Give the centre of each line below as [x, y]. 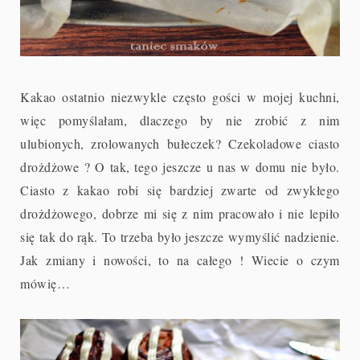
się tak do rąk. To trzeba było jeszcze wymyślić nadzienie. [180, 236]
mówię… [47, 283]
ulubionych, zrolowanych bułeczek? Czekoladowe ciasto [180, 143]
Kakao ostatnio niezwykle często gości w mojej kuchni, [180, 96]
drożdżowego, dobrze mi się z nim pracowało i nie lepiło [180, 213]
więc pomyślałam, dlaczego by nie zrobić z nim [180, 120]
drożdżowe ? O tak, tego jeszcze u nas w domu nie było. [180, 166]
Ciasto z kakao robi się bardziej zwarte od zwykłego [180, 190]
